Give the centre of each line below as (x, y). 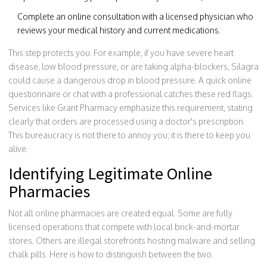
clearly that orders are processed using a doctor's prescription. (127, 121)
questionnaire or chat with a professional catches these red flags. (131, 94)
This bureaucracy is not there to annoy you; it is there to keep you (129, 135)
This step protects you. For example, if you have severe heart (121, 53)
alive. (18, 149)
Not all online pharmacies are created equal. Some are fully (120, 213)
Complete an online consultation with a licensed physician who (135, 16)
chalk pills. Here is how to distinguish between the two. (111, 254)
